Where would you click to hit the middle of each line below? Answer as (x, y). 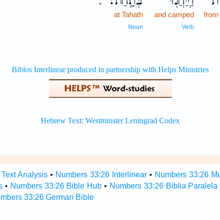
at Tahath (129, 14)
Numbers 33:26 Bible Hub (56, 186)
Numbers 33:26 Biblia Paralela (164, 186)
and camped (174, 14)
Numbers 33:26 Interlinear (101, 175)
